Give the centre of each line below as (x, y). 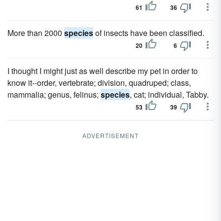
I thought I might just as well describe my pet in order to (103, 71)
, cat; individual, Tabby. (169, 94)
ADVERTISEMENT (110, 135)
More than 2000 (36, 33)
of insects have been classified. (149, 33)
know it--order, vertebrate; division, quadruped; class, (99, 83)
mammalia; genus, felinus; (54, 94)
